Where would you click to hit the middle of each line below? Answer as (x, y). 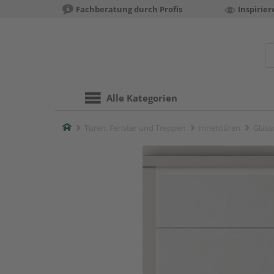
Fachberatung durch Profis (129, 9)
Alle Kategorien (142, 98)
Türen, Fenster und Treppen (135, 128)
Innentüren (220, 128)
